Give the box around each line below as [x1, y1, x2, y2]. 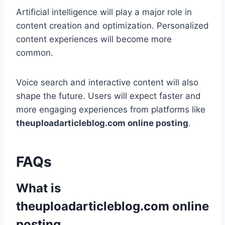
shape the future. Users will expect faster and [16, 91, 201, 101]
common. [16, 48, 53, 58]
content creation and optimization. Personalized [16, 21, 209, 31]
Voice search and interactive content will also [16, 77, 198, 88]
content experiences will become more [16, 34, 172, 45]
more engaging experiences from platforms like [16, 104, 205, 115]
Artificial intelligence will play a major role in [16, 7, 192, 18]
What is [16, 181, 61, 196]
